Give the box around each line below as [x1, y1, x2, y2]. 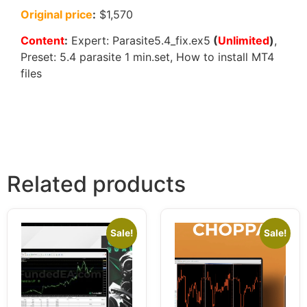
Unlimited [218, 34, 269, 48]
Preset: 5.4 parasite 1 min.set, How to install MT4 [21, 50, 274, 64]
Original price [21, 8, 93, 22]
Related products [7, 171, 186, 198]
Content [21, 34, 64, 48]
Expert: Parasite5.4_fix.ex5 [68, 34, 210, 48]
